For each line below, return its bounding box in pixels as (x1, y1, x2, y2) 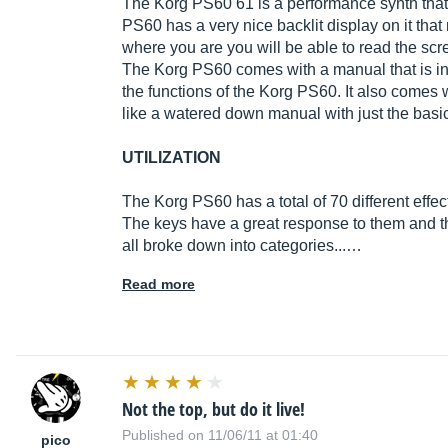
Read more (122, 276, 195, 293)
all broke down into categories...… (122, 237, 362, 255)
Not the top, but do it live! (122, 397, 305, 422)
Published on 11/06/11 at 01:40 (122, 427, 318, 444)
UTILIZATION (122, 149, 221, 167)
